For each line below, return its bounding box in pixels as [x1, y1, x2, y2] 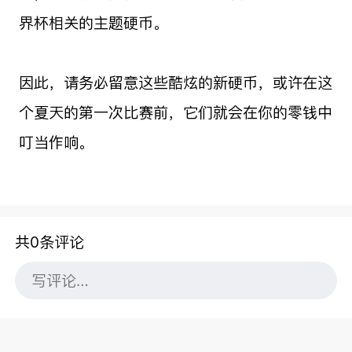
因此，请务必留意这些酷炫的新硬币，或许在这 [18, 72, 332, 92]
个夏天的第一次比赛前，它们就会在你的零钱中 [18, 102, 332, 122]
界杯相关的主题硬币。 [18, 13, 168, 32]
